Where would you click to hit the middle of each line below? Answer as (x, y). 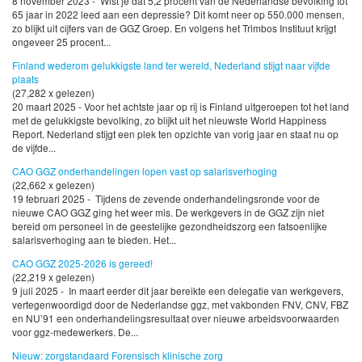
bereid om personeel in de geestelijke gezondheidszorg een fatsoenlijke (170, 226)
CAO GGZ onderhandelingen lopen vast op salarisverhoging (145, 171)
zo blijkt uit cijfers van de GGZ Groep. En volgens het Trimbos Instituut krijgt (174, 28)
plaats (25, 79)
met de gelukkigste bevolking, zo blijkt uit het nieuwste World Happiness (169, 120)
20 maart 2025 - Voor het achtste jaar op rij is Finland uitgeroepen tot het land (181, 107)
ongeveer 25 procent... (61, 42)
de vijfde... (34, 148)
